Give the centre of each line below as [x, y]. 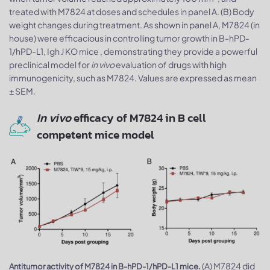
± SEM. [22, 91]
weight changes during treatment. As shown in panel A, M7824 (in [134, 24]
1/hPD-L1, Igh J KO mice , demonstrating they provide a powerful [133, 51]
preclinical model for [49, 64]
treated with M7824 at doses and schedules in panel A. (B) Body [132, 11]
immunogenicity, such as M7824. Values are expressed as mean [133, 77]
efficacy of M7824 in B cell [138, 118]
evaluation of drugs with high [171, 64]
